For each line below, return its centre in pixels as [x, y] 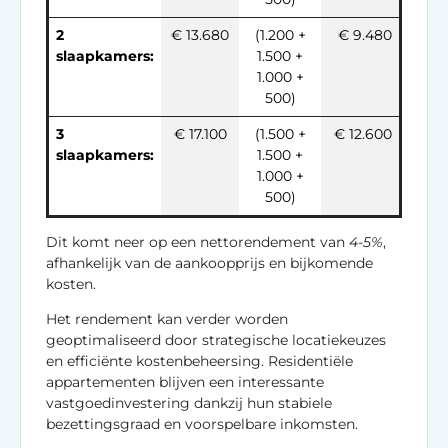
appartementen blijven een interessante [185, 381]
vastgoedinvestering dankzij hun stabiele [189, 402]
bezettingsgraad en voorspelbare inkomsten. [202, 423]
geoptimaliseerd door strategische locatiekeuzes [216, 339]
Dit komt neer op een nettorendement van [197, 241]
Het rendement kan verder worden [167, 318]
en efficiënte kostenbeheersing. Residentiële [199, 360]
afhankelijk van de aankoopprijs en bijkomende [209, 262]
